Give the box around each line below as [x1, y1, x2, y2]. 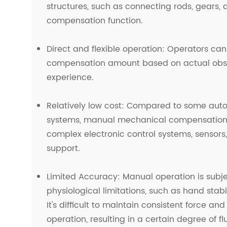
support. [47, 142, 80, 155]
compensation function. [47, 14, 143, 27]
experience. [47, 71, 94, 84]
